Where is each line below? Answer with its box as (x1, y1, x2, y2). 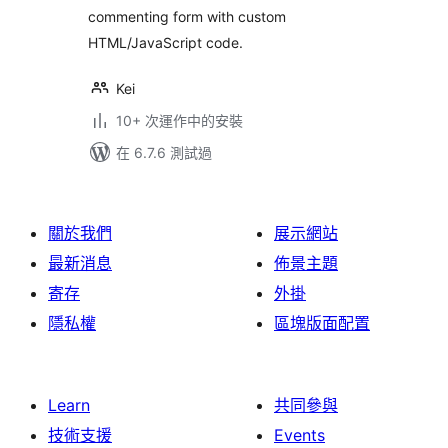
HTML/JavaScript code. (88, 34, 243, 51)
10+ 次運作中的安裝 (116, 112, 243, 129)
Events (274, 425, 325, 445)
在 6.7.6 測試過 (116, 144, 212, 161)
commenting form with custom (88, 8, 286, 25)
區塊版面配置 (274, 313, 370, 333)
